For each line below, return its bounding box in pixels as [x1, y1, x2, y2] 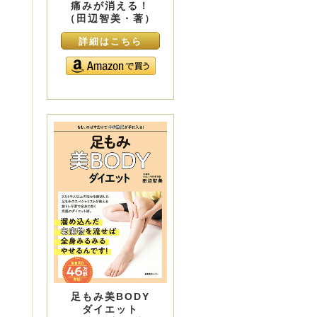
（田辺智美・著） [64, 13, 156, 25]
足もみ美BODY [70, 290, 151, 302]
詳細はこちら [78, 36, 143, 47]
